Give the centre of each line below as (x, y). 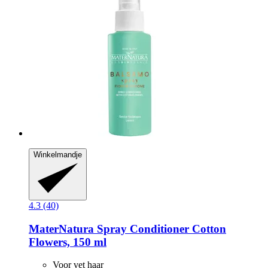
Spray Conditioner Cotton (160, 229)
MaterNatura (61, 229)
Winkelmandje (58, 154)
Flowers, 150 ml (68, 242)
